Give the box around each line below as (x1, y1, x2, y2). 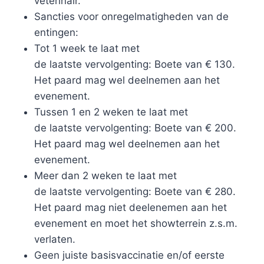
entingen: (34, 26, 78, 38)
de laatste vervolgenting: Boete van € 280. (34, 185, 236, 197)
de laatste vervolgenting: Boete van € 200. (34, 121, 236, 134)
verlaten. (34, 233, 75, 245)
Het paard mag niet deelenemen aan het (34, 201, 227, 213)
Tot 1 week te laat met (34, 42, 140, 54)
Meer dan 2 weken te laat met (34, 169, 177, 181)
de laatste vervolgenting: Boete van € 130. (34, 58, 235, 70)
